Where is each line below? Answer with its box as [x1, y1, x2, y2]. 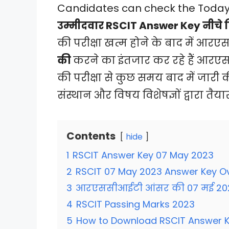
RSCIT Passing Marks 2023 [76, 198, 195, 211]
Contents [66, 129, 116, 144]
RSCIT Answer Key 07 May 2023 [73, 149, 214, 162]
